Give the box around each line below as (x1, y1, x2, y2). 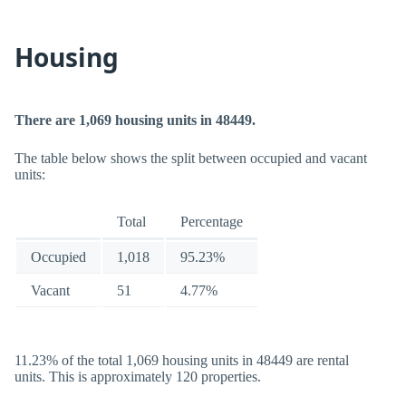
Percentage (180, 214, 243, 229)
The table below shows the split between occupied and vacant (14, 150, 367, 166)
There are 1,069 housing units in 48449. (14, 112, 256, 128)
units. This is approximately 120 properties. (14, 369, 261, 384)
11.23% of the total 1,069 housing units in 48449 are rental (14, 353, 349, 368)
